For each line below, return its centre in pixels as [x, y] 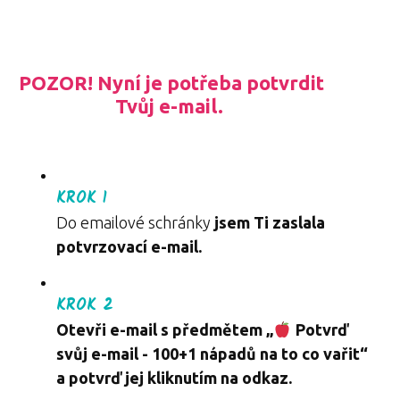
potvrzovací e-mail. [129, 246]
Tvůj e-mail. [171, 106]
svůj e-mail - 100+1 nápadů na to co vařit [208, 354]
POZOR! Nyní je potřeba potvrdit [171, 83]
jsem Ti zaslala [270, 222]
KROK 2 [85, 306]
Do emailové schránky [135, 222]
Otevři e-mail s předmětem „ [165, 329]
